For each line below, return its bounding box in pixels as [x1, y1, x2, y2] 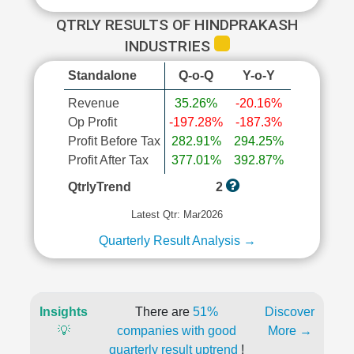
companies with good [116, 324, 236, 337]
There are [134, 305, 193, 318]
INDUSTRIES [124, 37, 214, 55]
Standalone [67, 69, 137, 82]
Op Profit [67, 115, 117, 129]
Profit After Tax [67, 153, 149, 167]
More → [267, 324, 312, 337]
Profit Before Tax [67, 134, 160, 148]
